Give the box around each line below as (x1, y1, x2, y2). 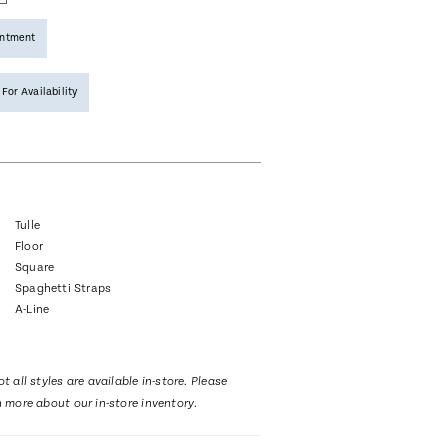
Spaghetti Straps (14, 282, 112, 296)
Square (14, 261, 55, 275)
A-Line (14, 303, 50, 317)
